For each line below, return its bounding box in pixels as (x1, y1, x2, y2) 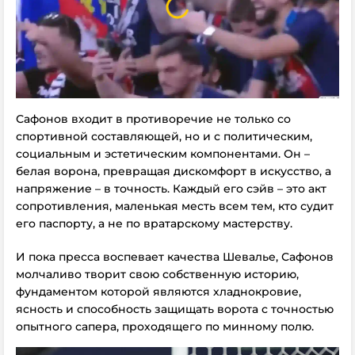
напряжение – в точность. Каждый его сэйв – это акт (16, 181, 326, 196)
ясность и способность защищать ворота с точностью (16, 301, 334, 316)
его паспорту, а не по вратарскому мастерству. (16, 216, 292, 231)
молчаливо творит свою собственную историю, (16, 266, 299, 281)
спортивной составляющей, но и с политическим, (16, 128, 312, 143)
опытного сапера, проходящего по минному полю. (16, 319, 314, 334)
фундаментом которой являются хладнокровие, (16, 284, 301, 299)
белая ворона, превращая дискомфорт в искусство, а (16, 163, 331, 178)
